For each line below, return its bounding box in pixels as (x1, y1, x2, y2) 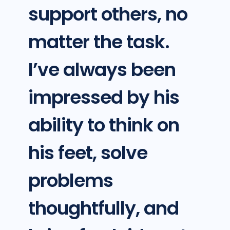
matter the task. (28, 29, 169, 55)
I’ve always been (28, 56, 176, 83)
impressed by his (28, 84, 179, 111)
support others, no (28, 1, 187, 28)
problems (28, 167, 113, 194)
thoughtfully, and (28, 195, 179, 222)
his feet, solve (28, 140, 147, 166)
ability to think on (28, 112, 179, 139)
